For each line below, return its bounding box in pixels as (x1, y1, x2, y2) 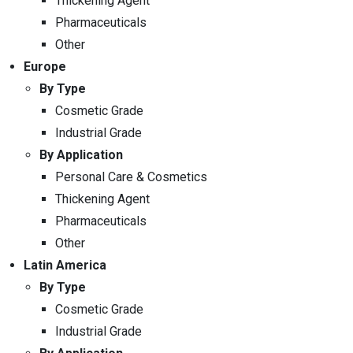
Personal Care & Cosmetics (55, 169, 207, 184)
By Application (39, 147, 123, 162)
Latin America (24, 257, 106, 273)
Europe (24, 58, 66, 74)
